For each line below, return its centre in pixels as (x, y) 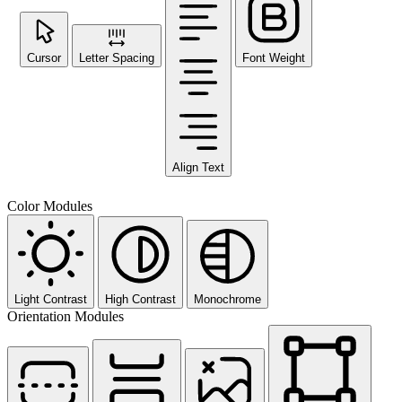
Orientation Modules (66, 316)
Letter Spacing (117, 57)
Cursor (44, 57)
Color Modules (50, 205)
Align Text (198, 167)
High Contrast (140, 299)
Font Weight (274, 57)
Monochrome (227, 299)
